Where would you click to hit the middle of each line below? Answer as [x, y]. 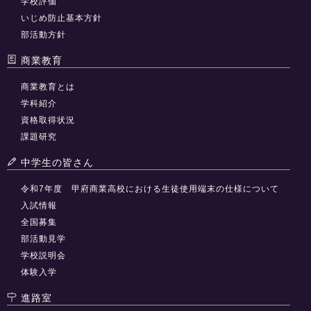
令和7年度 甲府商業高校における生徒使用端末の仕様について [150, 188]
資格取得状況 [48, 120]
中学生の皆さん [56, 162]
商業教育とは [48, 86]
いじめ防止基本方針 [61, 18]
